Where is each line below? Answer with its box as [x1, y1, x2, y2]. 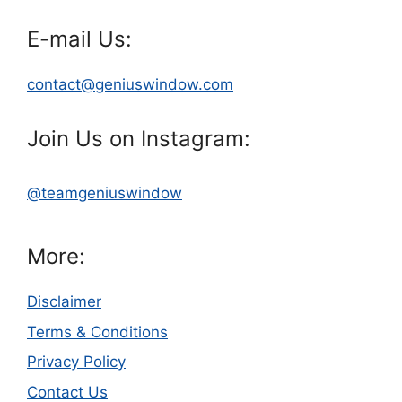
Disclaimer [27, 293, 101, 311]
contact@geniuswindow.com [27, 75, 233, 94]
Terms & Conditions [27, 322, 168, 341]
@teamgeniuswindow [27, 184, 182, 203]
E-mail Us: [27, 26, 132, 53]
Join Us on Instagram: [27, 126, 250, 153]
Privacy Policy [27, 353, 126, 371]
